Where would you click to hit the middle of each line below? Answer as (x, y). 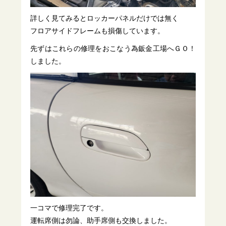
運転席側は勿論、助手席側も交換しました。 (101, 220)
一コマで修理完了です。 (69, 208)
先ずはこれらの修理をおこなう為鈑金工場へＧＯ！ (113, 49)
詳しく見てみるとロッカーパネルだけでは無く (105, 18)
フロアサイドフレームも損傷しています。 (98, 31)
